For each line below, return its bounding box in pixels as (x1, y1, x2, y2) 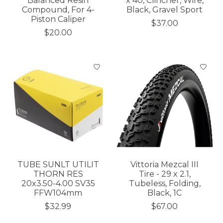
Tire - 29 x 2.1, (138, 169, 191, 179)
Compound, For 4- (21, 5, 95, 15)
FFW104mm (34, 188, 83, 198)
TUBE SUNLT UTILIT (17, 160, 99, 169)
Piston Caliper (30, 14, 86, 24)
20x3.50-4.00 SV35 (21, 179, 95, 188)
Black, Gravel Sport (126, 5, 203, 15)
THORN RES (33, 169, 83, 179)
